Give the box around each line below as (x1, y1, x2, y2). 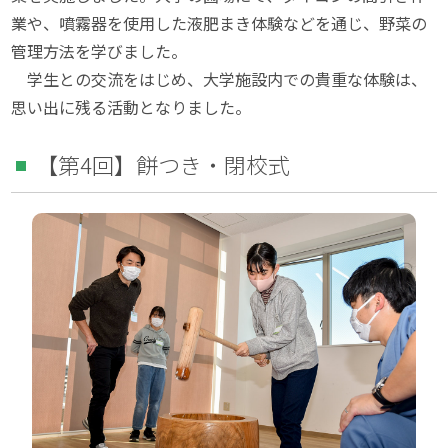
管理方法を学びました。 (11, 38, 188, 63)
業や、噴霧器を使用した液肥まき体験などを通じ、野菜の (11, 10, 428, 35)
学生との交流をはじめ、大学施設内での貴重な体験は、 (11, 66, 428, 91)
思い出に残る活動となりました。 (11, 94, 252, 119)
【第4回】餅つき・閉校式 (36, 147, 291, 180)
